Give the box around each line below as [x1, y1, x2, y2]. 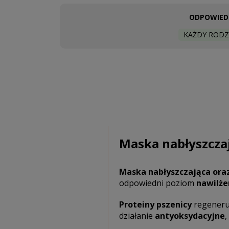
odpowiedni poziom [119, 177, 196, 189]
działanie [119, 210, 155, 221]
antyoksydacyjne [154, 210, 225, 221]
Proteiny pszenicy [119, 199, 192, 210]
